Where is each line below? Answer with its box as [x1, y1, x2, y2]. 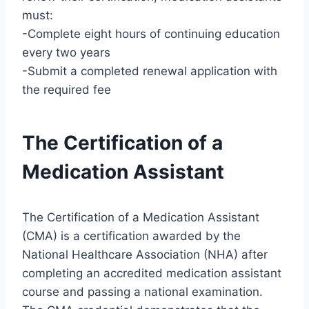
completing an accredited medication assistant [22, 266, 281, 281]
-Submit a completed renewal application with [22, 64, 277, 79]
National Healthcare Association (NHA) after [22, 248, 268, 262]
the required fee [22, 83, 111, 97]
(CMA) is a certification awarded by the [22, 229, 241, 243]
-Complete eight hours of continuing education [22, 27, 280, 41]
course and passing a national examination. [22, 285, 263, 299]
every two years [22, 46, 110, 60]
